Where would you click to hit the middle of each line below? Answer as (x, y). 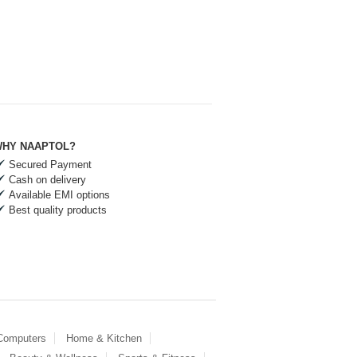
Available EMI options (59, 194)
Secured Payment (50, 164)
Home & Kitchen (104, 338)
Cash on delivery (47, 179)
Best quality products (58, 210)
